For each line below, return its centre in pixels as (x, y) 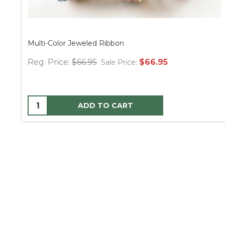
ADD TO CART (105, 106)
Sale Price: (119, 63)
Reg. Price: (49, 62)
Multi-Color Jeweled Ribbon (76, 43)
